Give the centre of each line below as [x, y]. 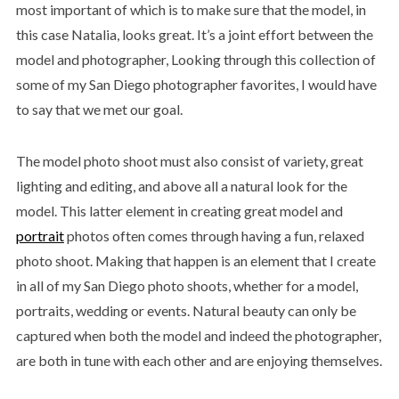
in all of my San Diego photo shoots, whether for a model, [187, 285]
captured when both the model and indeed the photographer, [198, 335]
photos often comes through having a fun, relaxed [214, 236]
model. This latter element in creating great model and [179, 211]
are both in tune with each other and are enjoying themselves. [199, 360]
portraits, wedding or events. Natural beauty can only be [186, 310]
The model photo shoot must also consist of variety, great [189, 161]
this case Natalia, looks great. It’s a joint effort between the [194, 34]
